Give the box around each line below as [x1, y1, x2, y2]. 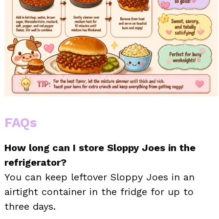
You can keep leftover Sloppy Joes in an [4, 171, 195, 183]
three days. [4, 200, 56, 213]
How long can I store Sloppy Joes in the [4, 142, 196, 154]
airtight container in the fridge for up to [4, 186, 194, 198]
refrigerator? [4, 156, 66, 169]
